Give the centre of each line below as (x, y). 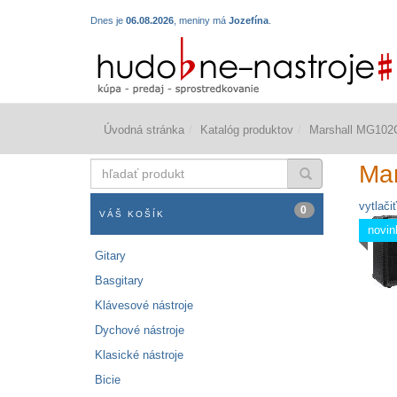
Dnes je (108, 21)
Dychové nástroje (140, 331)
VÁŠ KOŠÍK (132, 214)
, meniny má (201, 21)
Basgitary (119, 281)
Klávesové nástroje (144, 306)
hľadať (108, 166)
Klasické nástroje (139, 355)
